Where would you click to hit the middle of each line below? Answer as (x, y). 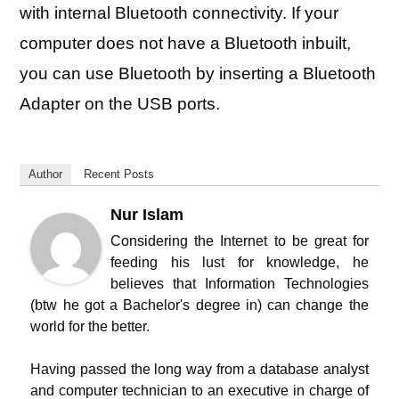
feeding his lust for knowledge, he (240, 262)
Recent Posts (119, 174)
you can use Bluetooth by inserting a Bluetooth (198, 73)
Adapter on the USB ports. (120, 104)
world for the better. (90, 326)
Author (46, 174)
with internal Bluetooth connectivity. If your (179, 13)
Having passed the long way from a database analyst (199, 369)
